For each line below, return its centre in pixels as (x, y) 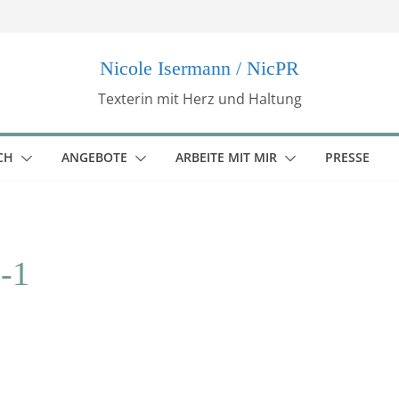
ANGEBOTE (94, 157)
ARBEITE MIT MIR (226, 157)
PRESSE (347, 157)
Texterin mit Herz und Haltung (199, 99)
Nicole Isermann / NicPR (199, 68)
